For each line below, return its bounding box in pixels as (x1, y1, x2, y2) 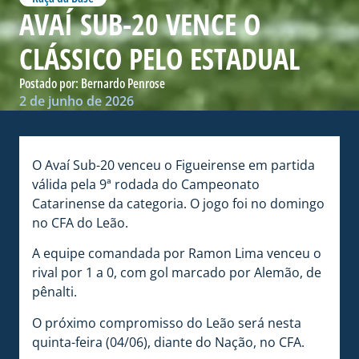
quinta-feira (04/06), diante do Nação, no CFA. (32, 333, 305, 351)
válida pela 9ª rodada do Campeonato (32, 175, 260, 193)
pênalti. (32, 283, 77, 301)
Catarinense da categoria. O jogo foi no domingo (32, 194, 325, 212)
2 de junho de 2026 (19, 91, 134, 110)
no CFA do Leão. (32, 213, 128, 232)
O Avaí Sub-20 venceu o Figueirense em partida (32, 155, 315, 174)
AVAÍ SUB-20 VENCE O (19, 4, 260, 44)
